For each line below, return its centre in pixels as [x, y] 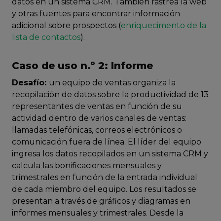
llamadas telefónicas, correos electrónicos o [97, 130]
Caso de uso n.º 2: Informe [82, 66]
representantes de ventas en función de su [97, 107]
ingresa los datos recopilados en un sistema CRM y [110, 154]
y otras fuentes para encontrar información [96, 14]
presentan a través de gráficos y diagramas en [101, 201]
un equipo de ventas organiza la [112, 83]
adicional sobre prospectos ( [66, 26]
